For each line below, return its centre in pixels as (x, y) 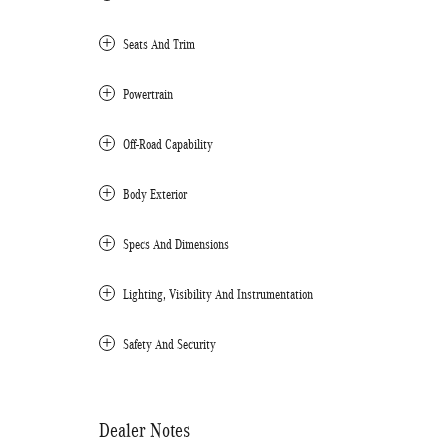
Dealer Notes (144, 429)
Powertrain (148, 94)
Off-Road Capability (168, 144)
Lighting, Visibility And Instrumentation (218, 294)
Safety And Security (169, 344)
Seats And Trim (159, 44)
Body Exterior (155, 194)
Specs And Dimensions (176, 244)
